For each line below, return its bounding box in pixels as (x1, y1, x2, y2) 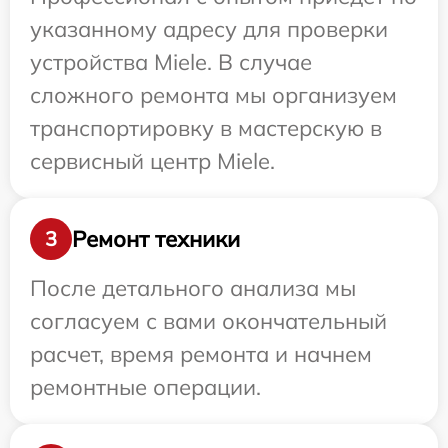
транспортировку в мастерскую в (30, 114, 382, 142)
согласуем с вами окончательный (30, 307, 387, 335)
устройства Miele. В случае (30, 48, 312, 76)
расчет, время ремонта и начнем (30, 340, 372, 368)
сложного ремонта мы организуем (30, 81, 397, 109)
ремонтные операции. (30, 373, 261, 401)
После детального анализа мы (30, 274, 356, 302)
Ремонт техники (72, 224, 240, 253)
